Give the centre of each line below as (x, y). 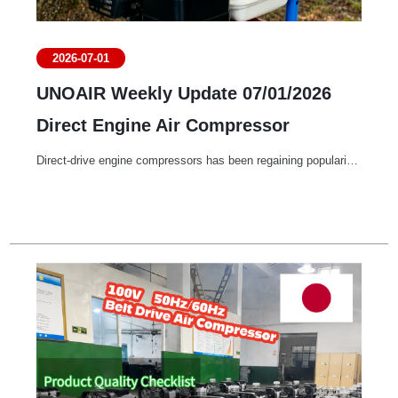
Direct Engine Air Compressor (163, 126)
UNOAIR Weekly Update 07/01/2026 (184, 94)
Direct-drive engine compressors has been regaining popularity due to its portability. (353, 161)
